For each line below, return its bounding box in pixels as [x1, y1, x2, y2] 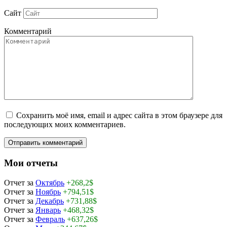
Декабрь [35, 196, 64, 205]
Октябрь [35, 178, 64, 187]
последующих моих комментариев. [4, 120, 126, 129]
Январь [35, 205, 61, 214]
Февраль [35, 214, 65, 223]
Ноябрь [35, 187, 61, 196]
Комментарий [4, 27, 52, 36]
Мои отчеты [4, 157, 58, 168]
